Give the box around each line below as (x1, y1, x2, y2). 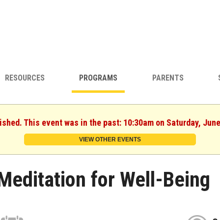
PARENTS (152, 73, 184, 83)
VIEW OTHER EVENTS (79, 136, 141, 143)
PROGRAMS (79, 73, 118, 83)
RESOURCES (4, 73, 45, 83)
